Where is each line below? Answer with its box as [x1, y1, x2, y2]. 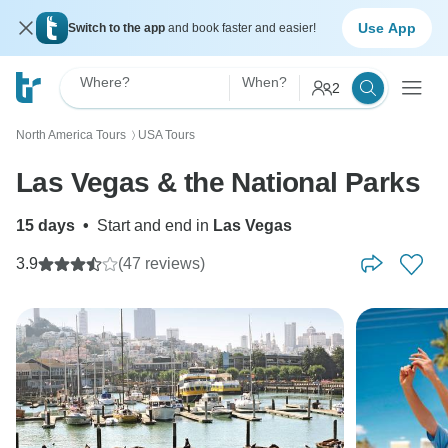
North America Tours [16, 128, 126, 142]
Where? [80, 74, 130, 90]
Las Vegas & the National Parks [16, 167, 420, 198]
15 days [16, 217, 75, 234]
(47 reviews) [118, 255, 205, 272]
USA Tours [138, 128, 195, 142]
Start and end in [97, 217, 213, 234]
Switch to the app [68, 21, 168, 35]
